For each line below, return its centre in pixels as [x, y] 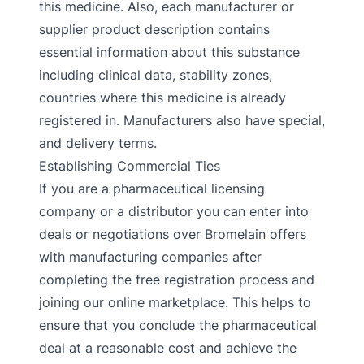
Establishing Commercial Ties [130, 166]
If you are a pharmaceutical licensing [152, 188]
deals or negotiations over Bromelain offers [173, 234]
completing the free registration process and [177, 279]
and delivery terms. [98, 143]
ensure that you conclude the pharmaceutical [178, 325]
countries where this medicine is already [162, 97]
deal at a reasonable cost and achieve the [168, 348]
